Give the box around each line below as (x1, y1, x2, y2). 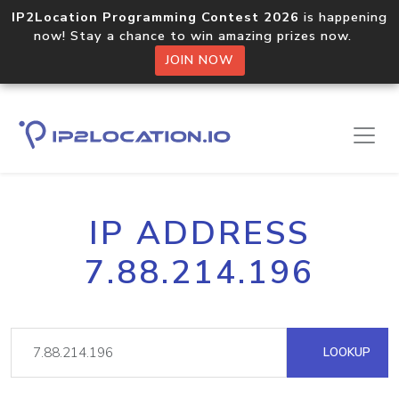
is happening (299, 8, 387, 26)
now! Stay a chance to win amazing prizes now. (34, 27, 365, 45)
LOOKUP (320, 344, 370, 361)
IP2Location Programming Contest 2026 (12, 8, 299, 26)
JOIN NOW (165, 52, 234, 69)
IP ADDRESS (89, 211, 310, 256)
